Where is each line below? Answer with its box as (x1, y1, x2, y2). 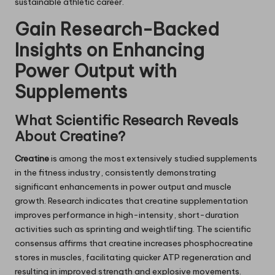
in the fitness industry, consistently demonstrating (15, 167, 216, 179)
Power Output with (15, 60, 177, 83)
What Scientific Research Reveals (15, 112, 238, 130)
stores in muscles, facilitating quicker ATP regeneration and (15, 252, 251, 263)
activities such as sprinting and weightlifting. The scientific (15, 223, 251, 235)
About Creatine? (15, 128, 125, 145)
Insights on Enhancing (15, 39, 204, 62)
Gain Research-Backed (15, 18, 219, 41)
